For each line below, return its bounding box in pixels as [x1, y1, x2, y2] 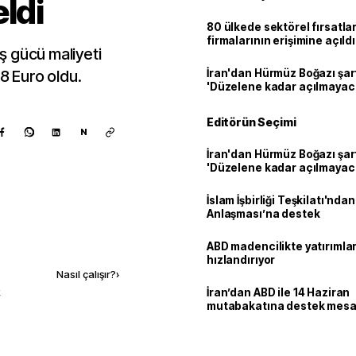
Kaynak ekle [39, 234, 105, 247]
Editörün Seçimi [207, 115, 296, 129]
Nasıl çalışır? [56, 268, 116, 281]
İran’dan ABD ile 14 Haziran [207, 286, 350, 299]
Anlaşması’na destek [207, 207, 320, 220]
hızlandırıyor [207, 253, 276, 266]
